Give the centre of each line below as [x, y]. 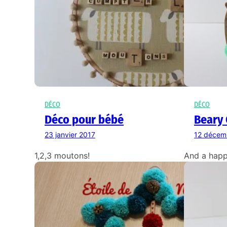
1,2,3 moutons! [62, 156]
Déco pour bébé [84, 120]
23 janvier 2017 [70, 135]
